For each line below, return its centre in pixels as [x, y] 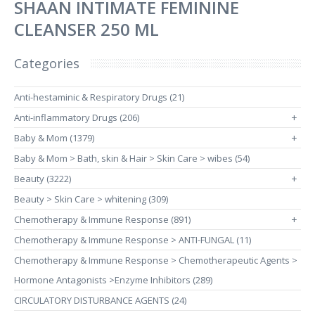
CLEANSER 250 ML [86, 29]
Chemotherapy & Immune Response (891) [102, 219]
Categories [47, 63]
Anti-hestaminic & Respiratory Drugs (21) [99, 97]
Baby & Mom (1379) [54, 138]
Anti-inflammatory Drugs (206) [77, 117]
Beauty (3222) [43, 179]
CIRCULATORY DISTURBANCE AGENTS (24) [100, 300]
